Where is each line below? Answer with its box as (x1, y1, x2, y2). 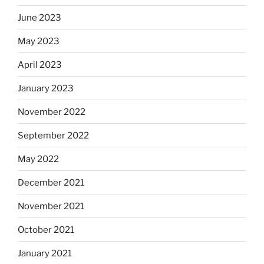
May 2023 (18, 35, 60, 47)
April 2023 (18, 59, 62, 70)
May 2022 (18, 153, 59, 164)
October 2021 (18, 224, 74, 235)
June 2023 (18, 12, 61, 23)
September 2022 (18, 130, 89, 141)
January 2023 (18, 82, 74, 94)
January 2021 (18, 247, 72, 259)
